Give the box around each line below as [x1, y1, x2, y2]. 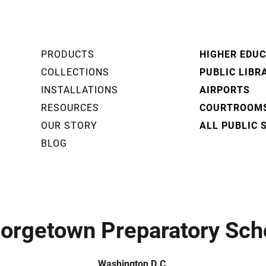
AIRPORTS [199, 83, 251, 96]
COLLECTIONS [40, 65, 109, 78]
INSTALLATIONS [40, 83, 118, 96]
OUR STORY [40, 119, 97, 131]
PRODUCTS [40, 47, 94, 60]
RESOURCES [40, 101, 99, 113]
